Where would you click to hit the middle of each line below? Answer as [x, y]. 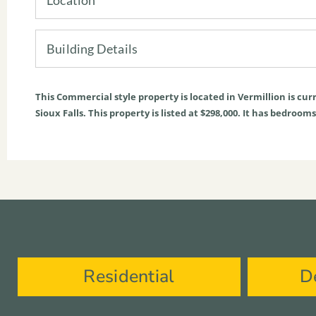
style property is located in [175, 96]
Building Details [92, 48]
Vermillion [262, 96]
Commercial [84, 96]
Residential [129, 277]
